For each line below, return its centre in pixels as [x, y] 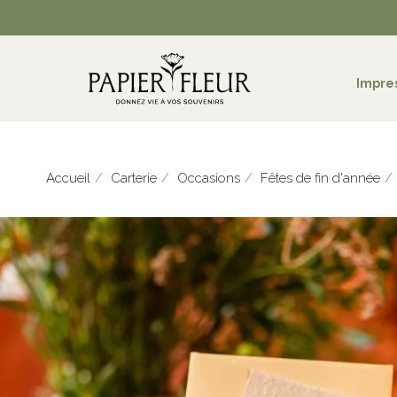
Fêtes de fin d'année [320, 178]
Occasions [209, 178]
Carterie [134, 178]
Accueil [68, 178]
